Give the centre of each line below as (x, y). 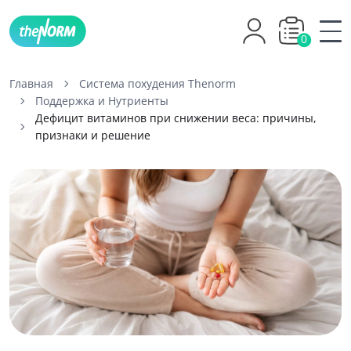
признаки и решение (93, 135)
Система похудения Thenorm (157, 83)
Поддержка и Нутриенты (102, 101)
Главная (31, 83)
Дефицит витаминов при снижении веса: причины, (176, 118)
